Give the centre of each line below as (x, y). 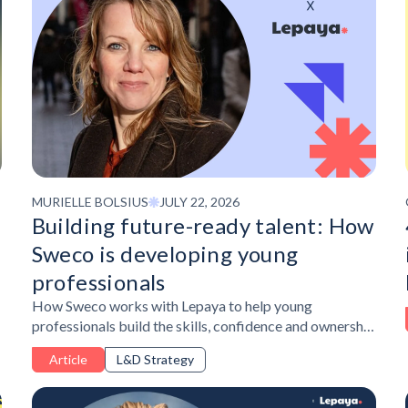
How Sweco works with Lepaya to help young (172, 306)
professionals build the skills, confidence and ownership (203, 326)
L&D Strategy (155, 360)
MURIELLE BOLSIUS (90, 201)
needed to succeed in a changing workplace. (167, 346)
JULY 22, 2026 (199, 202)
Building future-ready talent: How (203, 226)
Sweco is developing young (165, 254)
